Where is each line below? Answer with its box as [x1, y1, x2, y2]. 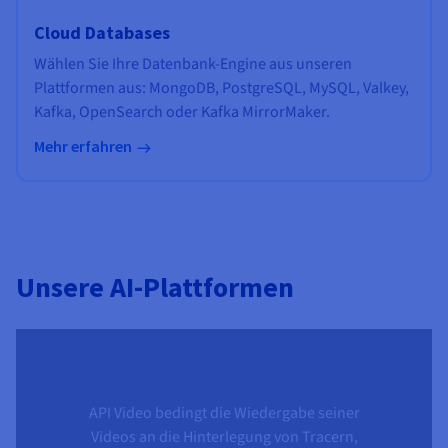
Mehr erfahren [34, 135, 132, 156]
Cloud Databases [34, 20, 170, 44]
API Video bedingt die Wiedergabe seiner [88, 401, 360, 424]
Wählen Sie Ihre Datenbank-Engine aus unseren [34, 52, 352, 75]
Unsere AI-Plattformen [16, 268, 294, 305]
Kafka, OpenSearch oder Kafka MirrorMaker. [34, 100, 330, 123]
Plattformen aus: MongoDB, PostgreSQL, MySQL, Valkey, [34, 76, 409, 99]
